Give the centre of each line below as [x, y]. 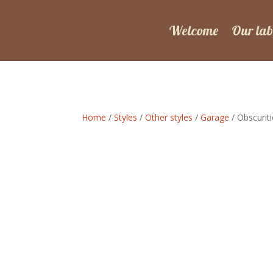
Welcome [194, 30]
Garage [215, 117]
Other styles [169, 117]
